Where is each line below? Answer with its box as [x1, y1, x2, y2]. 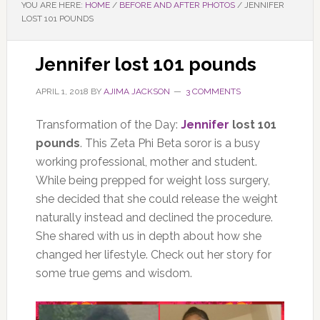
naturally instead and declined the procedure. [35, 211, 273, 224]
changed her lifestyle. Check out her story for [35, 248, 271, 261]
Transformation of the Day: [35, 118, 181, 131]
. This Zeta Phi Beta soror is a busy [79, 136, 260, 150]
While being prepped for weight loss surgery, [35, 174, 270, 187]
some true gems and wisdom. [35, 266, 192, 280]
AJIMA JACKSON [103, 86, 170, 96]
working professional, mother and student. [35, 155, 257, 169]
